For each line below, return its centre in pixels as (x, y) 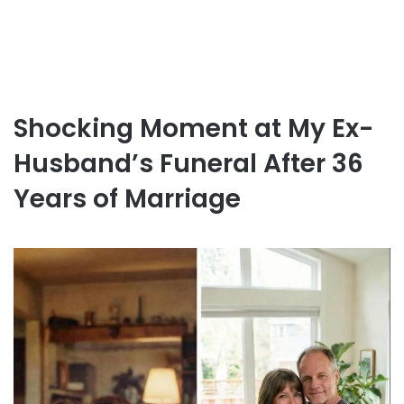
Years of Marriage (127, 199)
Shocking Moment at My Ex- (193, 129)
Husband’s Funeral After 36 (188, 164)
